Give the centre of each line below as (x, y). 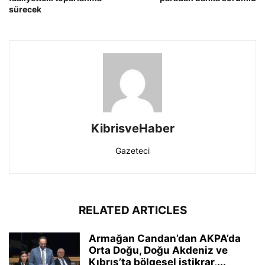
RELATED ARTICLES (132, 211)
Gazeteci (132, 151)
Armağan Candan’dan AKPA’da (165, 239)
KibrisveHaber (132, 129)
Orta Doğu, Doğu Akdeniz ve (158, 251)
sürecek (25, 9)
